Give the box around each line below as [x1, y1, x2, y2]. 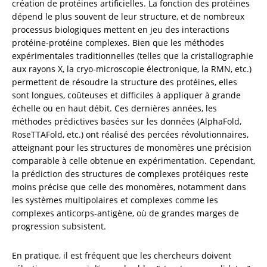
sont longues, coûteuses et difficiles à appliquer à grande [12, 89, 241, 101]
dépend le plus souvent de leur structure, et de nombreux [12, 10, 244, 22]
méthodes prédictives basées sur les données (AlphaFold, [12, 115, 241, 127]
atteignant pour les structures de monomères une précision [12, 141, 252, 153]
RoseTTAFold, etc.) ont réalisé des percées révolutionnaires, [12, 128, 249, 140]
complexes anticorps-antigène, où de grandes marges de [12, 207, 239, 219]
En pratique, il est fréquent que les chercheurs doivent [12, 249, 231, 261]
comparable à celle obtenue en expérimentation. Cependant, [12, 154, 255, 166]
